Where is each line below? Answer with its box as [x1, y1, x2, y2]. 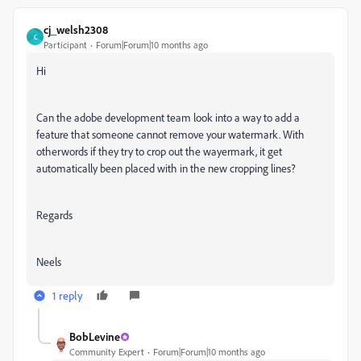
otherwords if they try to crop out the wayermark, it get [36, 144, 282, 158]
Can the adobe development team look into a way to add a [36, 110, 300, 124]
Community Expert [69, 346, 144, 358]
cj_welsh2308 [44, 23, 108, 36]
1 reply [52, 288, 83, 302]
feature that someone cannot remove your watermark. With [36, 127, 305, 141]
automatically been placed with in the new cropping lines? [36, 161, 296, 175]
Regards [36, 208, 73, 222]
